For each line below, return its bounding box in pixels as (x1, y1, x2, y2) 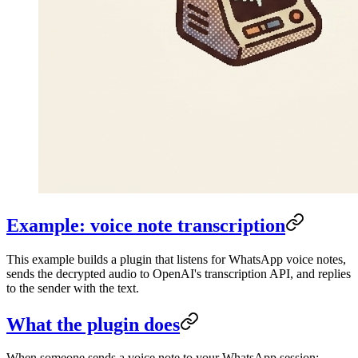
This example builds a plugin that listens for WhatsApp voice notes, (6, 252, 346, 266)
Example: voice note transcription (6, 214, 285, 236)
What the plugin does (6, 313, 180, 335)
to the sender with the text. (6, 280, 139, 295)
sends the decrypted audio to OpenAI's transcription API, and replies (6, 266, 351, 280)
